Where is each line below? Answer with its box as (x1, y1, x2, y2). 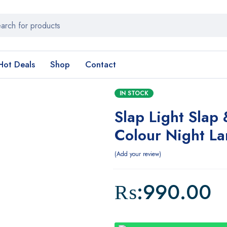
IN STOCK (119, 89, 148, 98)
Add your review (116, 149, 159, 159)
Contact (85, 58, 116, 70)
